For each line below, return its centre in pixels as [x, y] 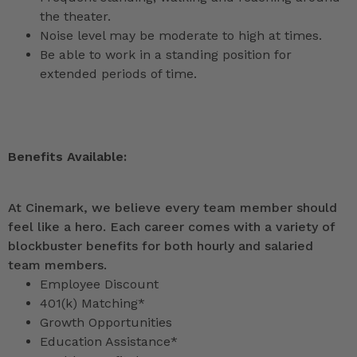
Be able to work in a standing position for [166, 55]
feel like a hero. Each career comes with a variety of [171, 227]
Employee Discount [99, 284]
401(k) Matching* [92, 304]
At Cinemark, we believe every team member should [173, 208]
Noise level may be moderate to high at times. [181, 36]
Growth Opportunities [106, 323]
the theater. [75, 17]
